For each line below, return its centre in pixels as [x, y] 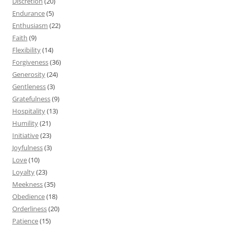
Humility [25, 123]
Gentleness [29, 86]
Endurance [28, 13]
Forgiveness [30, 62]
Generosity [29, 74]
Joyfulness [27, 147]
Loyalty [23, 172]
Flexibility [26, 50]
